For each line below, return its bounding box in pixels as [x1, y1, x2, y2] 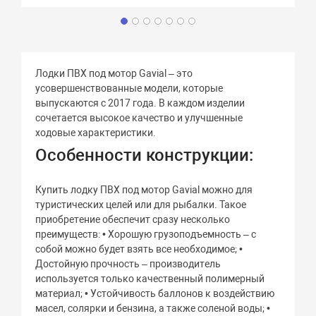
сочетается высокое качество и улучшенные [35, 112, 243, 123]
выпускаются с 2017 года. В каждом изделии [35, 97, 245, 109]
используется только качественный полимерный [35, 273, 265, 284]
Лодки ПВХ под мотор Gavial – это [35, 68, 193, 79]
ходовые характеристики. [35, 127, 157, 138]
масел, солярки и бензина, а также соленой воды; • [35, 303, 271, 314]
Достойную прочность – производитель [35, 258, 221, 269]
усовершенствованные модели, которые [35, 83, 224, 94]
